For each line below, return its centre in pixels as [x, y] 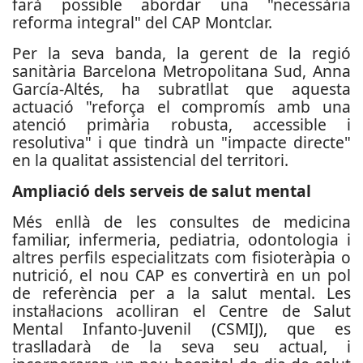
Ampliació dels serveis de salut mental [162, 191]
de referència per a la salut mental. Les [181, 293]
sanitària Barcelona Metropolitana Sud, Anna [181, 71]
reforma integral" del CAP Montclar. [142, 22]
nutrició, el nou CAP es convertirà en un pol [181, 275]
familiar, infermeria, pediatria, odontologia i [181, 239]
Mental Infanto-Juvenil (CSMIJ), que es [181, 329]
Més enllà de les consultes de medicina [181, 222]
